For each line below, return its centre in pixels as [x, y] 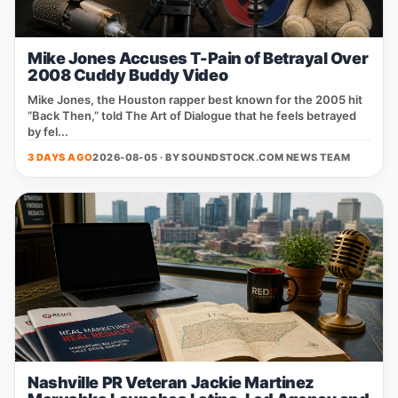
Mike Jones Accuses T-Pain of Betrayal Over [198, 58]
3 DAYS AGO [60, 157]
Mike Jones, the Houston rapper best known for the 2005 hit [195, 99]
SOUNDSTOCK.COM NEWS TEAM [266, 157]
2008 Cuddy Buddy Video [128, 75]
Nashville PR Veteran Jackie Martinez [171, 382]
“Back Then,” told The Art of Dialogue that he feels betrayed [192, 115]
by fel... [48, 131]
